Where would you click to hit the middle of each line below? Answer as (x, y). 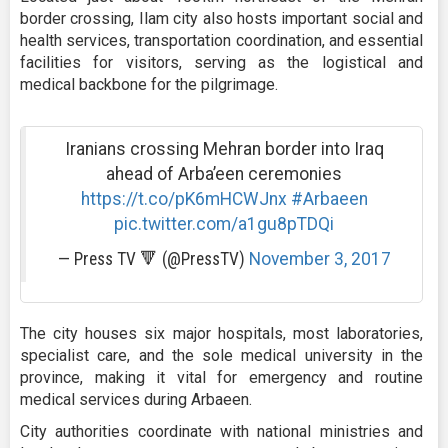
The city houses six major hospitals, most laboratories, (221, 334)
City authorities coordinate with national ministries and (221, 432)
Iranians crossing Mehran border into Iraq (224, 149)
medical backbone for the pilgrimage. (149, 85)
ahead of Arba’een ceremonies (224, 174)
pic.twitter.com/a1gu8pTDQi (224, 224)
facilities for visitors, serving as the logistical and (221, 63)
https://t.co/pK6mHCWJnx (183, 199)
